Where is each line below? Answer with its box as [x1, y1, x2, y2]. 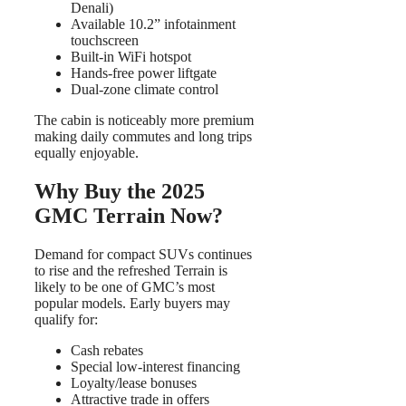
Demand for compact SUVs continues [34, 246, 252, 263]
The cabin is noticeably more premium [34, 112, 254, 129]
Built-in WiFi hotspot [71, 49, 191, 65]
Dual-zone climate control [71, 82, 218, 98]
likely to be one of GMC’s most [34, 279, 215, 295]
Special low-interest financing [71, 359, 240, 375]
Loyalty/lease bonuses [71, 375, 197, 391]
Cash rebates [71, 343, 143, 359]
